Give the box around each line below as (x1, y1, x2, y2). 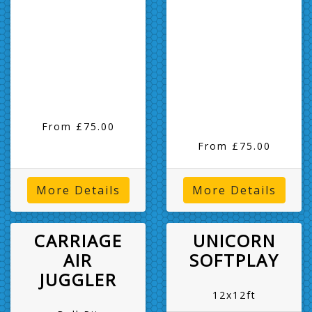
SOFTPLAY (189, 248, 279, 272)
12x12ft (212, 288, 256, 302)
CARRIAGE (33, 228, 123, 252)
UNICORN (192, 228, 276, 252)
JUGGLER (39, 267, 117, 291)
